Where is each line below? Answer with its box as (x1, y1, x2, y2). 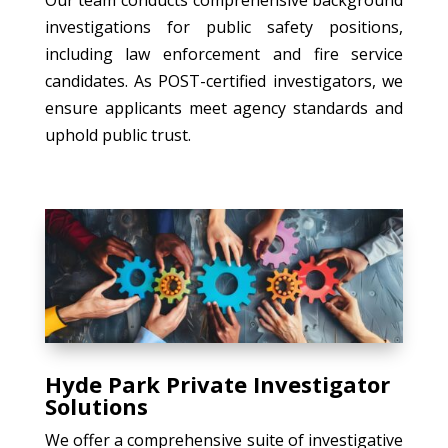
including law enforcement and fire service (44, 42, 404, 65)
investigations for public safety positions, (44, 15, 404, 38)
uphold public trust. (44, 123, 191, 146)
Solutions (44, 391, 148, 422)
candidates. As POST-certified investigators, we (44, 69, 404, 92)
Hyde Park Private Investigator (44, 369, 390, 400)
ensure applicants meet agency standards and (44, 96, 404, 119)
